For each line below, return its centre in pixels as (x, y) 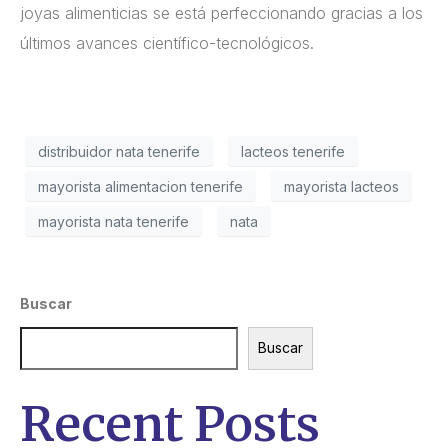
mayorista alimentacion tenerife (140, 186)
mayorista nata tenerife (113, 221)
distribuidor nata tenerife (119, 151)
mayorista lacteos (341, 186)
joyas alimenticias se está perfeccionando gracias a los (221, 13)
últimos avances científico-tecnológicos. (167, 43)
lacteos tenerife (293, 151)
